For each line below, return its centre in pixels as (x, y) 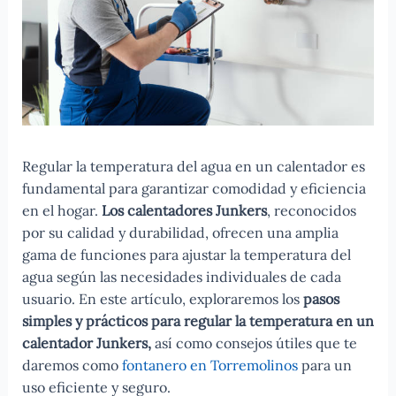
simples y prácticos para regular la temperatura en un (198, 320)
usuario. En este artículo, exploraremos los (162, 298)
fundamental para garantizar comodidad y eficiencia (194, 188)
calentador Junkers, (86, 343)
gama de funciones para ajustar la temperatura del (186, 254)
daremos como (72, 365)
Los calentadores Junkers (184, 210)
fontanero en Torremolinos (209, 365)
